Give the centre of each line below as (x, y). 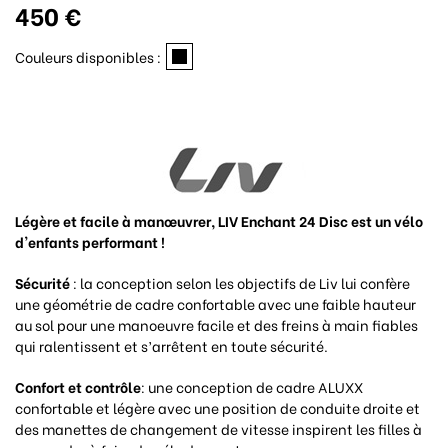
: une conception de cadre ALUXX (252, 387)
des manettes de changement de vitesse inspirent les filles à (218, 429)
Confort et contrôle (78, 387)
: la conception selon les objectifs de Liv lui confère (240, 283)
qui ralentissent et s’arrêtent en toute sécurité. (171, 346)
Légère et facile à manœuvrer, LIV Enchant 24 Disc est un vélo (219, 221)
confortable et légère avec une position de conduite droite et (217, 408)
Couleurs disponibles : (88, 57)
